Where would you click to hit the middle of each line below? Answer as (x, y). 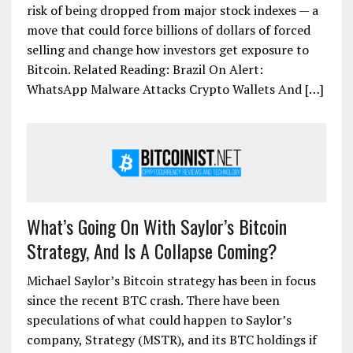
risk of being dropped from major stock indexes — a (172, 11)
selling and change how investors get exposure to (167, 50)
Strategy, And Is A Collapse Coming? (152, 251)
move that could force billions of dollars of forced (168, 30)
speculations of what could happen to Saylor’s (159, 320)
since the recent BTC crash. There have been (153, 301)
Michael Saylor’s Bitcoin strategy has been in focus (171, 281)
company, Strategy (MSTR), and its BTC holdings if (171, 340)
